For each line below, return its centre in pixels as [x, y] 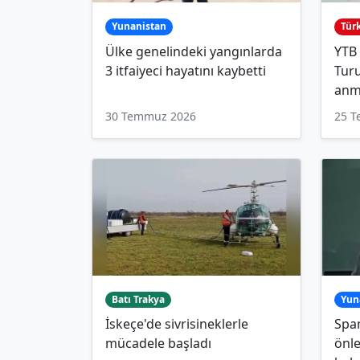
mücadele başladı [158, 344]
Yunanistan [139, 27]
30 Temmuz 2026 [151, 116]
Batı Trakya [138, 300]
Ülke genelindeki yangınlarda [194, 51]
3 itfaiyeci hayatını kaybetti [186, 70]
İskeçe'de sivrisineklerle [177, 324]
